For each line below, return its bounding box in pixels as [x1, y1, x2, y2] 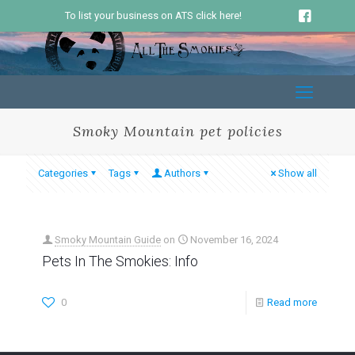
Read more [267, 296, 317, 308]
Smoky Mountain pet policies [72, 122, 283, 140]
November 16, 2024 [190, 234, 278, 246]
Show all [278, 167, 317, 179]
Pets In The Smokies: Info [42, 253, 198, 269]
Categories [38, 167, 88, 179]
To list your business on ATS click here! [64, 10, 242, 21]
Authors [164, 167, 200, 179]
